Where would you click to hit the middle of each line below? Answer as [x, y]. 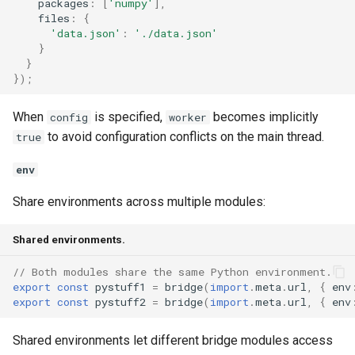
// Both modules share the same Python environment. [172, 271]
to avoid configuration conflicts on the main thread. [184, 137]
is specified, [128, 117]
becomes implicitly [264, 117]
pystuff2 [120, 302]
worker [188, 117]
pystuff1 [120, 286]
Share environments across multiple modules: [139, 202]
